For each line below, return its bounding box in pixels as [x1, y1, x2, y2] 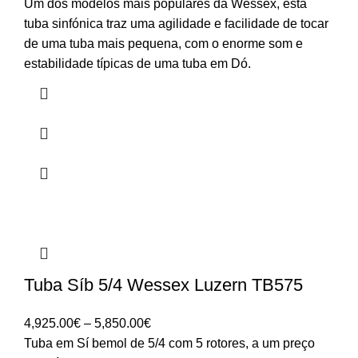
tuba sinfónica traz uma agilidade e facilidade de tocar [24, 16, 328, 30]
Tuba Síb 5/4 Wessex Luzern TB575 [24, 274, 303, 295]
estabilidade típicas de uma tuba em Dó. [24, 56, 251, 70]
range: [150, 335, 186, 349]
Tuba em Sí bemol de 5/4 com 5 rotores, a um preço [24, 336, 315, 350]
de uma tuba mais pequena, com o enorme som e [24, 36, 303, 50]
